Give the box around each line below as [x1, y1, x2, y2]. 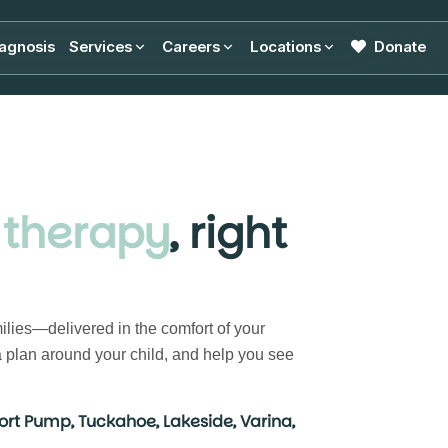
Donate [374, 36, 427, 56]
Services [69, 36, 133, 56]
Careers [162, 36, 221, 56]
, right [170, 204, 287, 263]
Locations [250, 36, 322, 56]
